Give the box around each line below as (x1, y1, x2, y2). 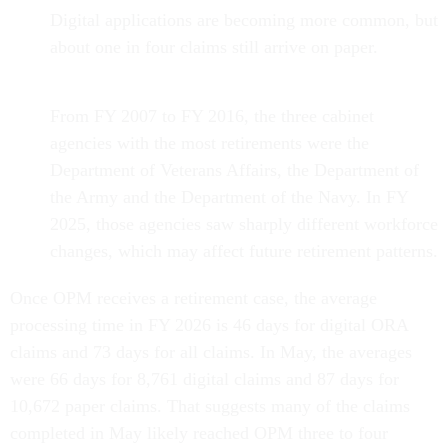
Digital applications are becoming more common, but (50, 10, 438, 31)
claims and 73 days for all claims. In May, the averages (10, 342, 412, 363)
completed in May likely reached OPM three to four (10, 423, 388, 444)
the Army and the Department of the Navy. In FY (50, 187, 408, 208)
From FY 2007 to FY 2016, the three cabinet (50, 106, 374, 127)
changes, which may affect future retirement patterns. (50, 241, 438, 262)
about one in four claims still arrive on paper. (50, 37, 378, 58)
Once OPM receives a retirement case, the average (10, 288, 377, 309)
